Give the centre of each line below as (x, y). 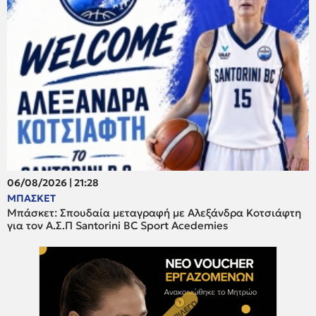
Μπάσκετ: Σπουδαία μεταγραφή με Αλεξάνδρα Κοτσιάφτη (154, 213)
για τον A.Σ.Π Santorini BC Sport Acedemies (117, 226)
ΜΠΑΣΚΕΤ (31, 199)
